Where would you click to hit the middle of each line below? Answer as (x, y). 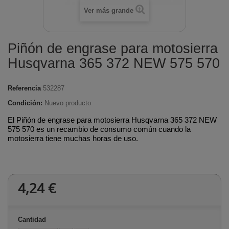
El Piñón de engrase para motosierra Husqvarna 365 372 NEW (112, 120)
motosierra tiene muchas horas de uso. (73, 138)
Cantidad (32, 220)
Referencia (24, 88)
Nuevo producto (68, 103)
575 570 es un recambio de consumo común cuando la (99, 129)
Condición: (25, 103)
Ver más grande (109, 10)
